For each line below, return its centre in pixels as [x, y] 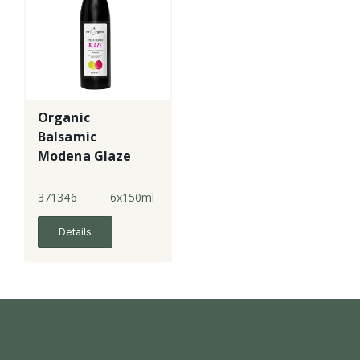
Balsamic [67, 137]
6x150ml [132, 198]
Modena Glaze [85, 156]
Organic [64, 118]
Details [75, 232]
